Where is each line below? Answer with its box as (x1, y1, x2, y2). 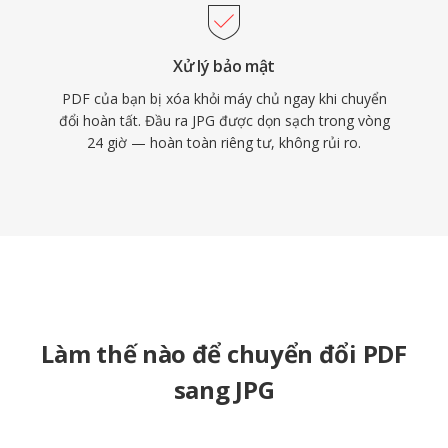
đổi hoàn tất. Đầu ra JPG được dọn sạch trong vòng (58, 111, 390, 130)
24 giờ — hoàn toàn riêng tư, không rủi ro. (87, 133, 361, 152)
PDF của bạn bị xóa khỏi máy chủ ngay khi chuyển (61, 89, 387, 108)
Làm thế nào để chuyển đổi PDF (41, 337, 407, 370)
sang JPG (173, 373, 275, 406)
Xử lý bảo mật (173, 55, 275, 77)
